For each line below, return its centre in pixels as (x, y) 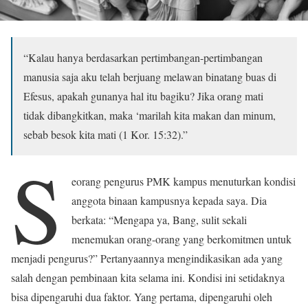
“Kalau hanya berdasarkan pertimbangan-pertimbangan (143, 58)
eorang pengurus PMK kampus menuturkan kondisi (184, 181)
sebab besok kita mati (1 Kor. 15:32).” (106, 135)
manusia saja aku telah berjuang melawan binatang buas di (150, 77)
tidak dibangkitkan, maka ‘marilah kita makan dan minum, (150, 115)
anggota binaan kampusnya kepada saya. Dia (169, 201)
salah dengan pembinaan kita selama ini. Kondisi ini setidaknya (148, 278)
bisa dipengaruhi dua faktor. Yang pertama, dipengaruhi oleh (142, 297)
